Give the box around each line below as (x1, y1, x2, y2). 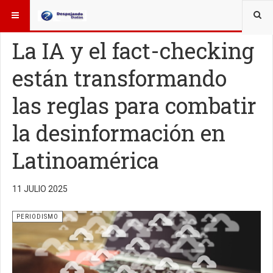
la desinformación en (12, 118, 225, 147)
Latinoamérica (12, 146, 159, 175)
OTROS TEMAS (65, 7, 115, 16)
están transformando (12, 63, 227, 93)
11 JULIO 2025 (12, 184, 68, 194)
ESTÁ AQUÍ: (8, 7, 50, 16)
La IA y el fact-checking (12, 36, 254, 65)
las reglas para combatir (12, 91, 257, 120)
